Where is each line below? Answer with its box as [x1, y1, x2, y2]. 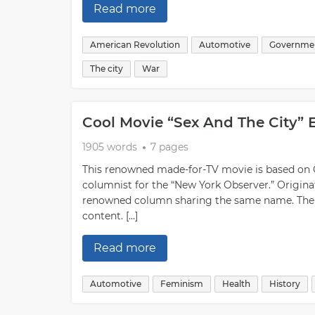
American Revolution [90, 39, 180, 50]
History [269, 278, 300, 289]
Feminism [160, 278, 203, 289]
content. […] [82, 210, 138, 222]
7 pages [150, 141, 188, 153]
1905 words [82, 141, 137, 153]
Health [222, 278, 250, 289]
